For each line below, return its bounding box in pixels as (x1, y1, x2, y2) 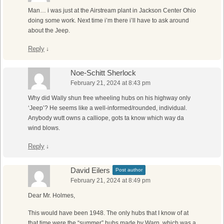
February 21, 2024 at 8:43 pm (70, 79, 150, 87)
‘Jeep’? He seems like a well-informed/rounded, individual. (28, 104, 187, 112)
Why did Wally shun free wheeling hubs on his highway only (28, 94, 190, 102)
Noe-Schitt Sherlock (70, 68, 136, 77)
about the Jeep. (28, 27, 70, 34)
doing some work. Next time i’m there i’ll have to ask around (28, 17, 189, 24)
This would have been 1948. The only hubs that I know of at (28, 209, 188, 217)
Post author (115, 167, 142, 173)
